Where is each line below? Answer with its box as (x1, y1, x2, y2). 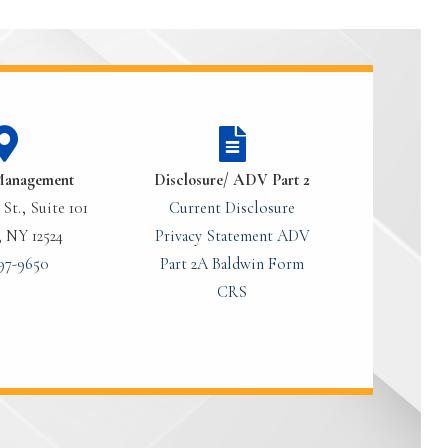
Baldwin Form (212, 253, 304, 274)
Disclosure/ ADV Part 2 (154, 169, 310, 190)
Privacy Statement (154, 225, 273, 246)
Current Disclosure (169, 197, 295, 218)
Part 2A (160, 253, 208, 274)
